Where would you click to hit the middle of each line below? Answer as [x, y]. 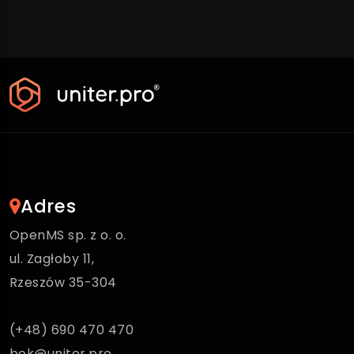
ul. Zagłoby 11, [52, 258]
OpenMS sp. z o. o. [68, 235]
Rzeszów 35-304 [63, 282]
